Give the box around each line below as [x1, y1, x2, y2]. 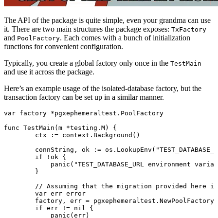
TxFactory [171, 25, 206, 33]
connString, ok [35, 145, 93, 153]
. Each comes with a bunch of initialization [60, 33, 190, 42]
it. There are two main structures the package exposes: [4, 24, 171, 33]
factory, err [35, 197, 86, 204]
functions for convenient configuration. [4, 42, 123, 51]
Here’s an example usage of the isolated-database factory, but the [4, 84, 201, 92]
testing [70, 124, 97, 131]
